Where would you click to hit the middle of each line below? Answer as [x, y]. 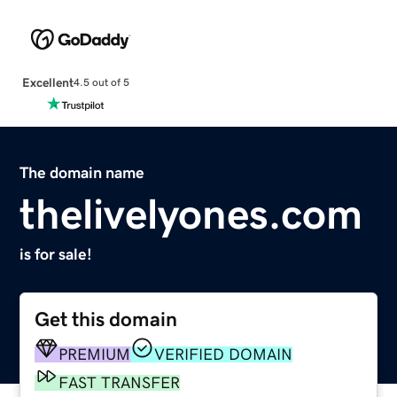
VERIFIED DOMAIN [224, 354]
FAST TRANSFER [120, 382]
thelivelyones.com [191, 213]
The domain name [82, 172]
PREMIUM [95, 354]
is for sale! [56, 254]
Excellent [47, 82]
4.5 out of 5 [101, 83]
